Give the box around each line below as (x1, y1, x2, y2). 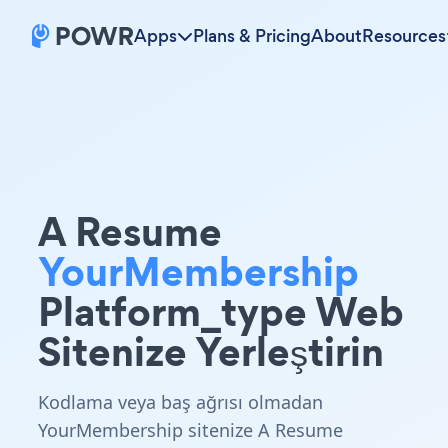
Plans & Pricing (193, 24, 311, 48)
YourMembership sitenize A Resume (38, 418, 343, 442)
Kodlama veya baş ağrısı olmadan (38, 390, 323, 414)
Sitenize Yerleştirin (38, 323, 384, 380)
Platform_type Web (38, 283, 404, 340)
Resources (362, 24, 446, 48)
